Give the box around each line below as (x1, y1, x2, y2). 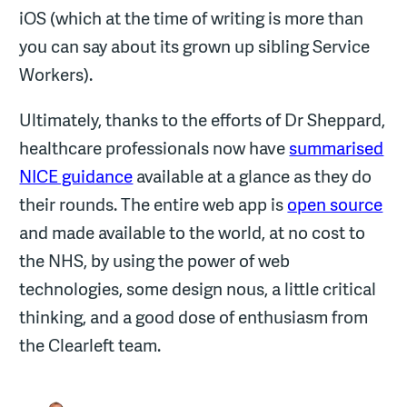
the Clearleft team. (19, 333, 162, 357)
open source (287, 192, 383, 216)
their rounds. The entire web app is (19, 192, 288, 216)
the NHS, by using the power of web (19, 248, 291, 273)
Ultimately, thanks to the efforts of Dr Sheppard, (19, 107, 386, 132)
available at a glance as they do (133, 164, 372, 188)
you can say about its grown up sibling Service (19, 35, 371, 59)
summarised (289, 135, 384, 160)
